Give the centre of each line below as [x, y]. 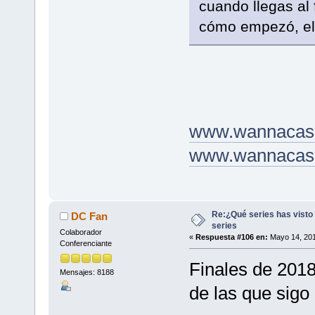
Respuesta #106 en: [231, 237]
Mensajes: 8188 [86, 272]
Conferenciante [85, 244]
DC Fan [90, 217]
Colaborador [81, 232]
